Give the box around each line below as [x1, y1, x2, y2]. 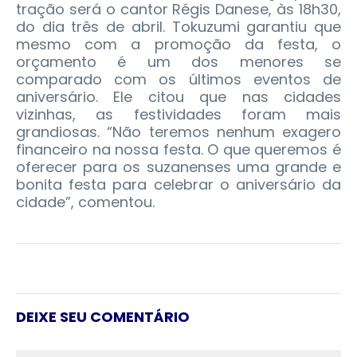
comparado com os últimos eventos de [16, 69, 341, 90]
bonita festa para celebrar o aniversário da [16, 175, 341, 195]
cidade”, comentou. [16, 192, 155, 213]
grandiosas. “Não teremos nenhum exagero [16, 122, 341, 143]
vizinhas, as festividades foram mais [16, 104, 341, 125]
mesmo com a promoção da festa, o [16, 34, 341, 55]
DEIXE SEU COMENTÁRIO [16, 307, 190, 328]
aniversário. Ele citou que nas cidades [16, 87, 341, 108]
